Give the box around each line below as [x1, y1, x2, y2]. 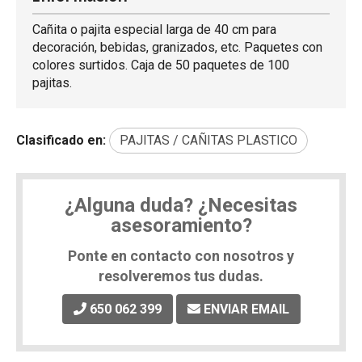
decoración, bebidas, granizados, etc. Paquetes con [32, 40, 322, 55]
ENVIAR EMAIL [203, 301, 289, 317]
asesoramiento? [110, 214, 252, 237]
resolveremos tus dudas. [99, 267, 263, 284]
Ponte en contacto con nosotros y [68, 247, 294, 264]
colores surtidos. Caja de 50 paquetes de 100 [32, 57, 289, 73]
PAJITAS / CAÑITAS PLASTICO [120, 133, 297, 148]
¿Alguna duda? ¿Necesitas [65, 194, 297, 217]
